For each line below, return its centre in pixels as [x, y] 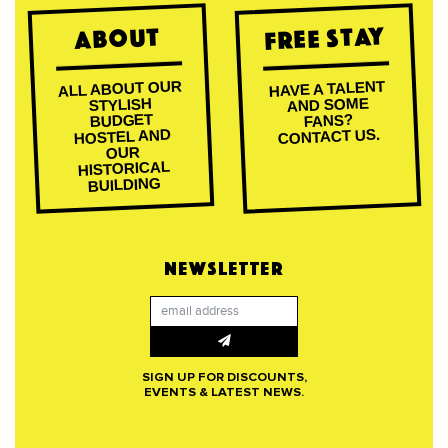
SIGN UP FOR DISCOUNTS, [224, 377]
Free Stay [324, 38]
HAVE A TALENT [327, 88]
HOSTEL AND [121, 137]
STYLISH [120, 105]
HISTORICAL [123, 169]
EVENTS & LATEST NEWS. [224, 392]
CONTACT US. [329, 137]
